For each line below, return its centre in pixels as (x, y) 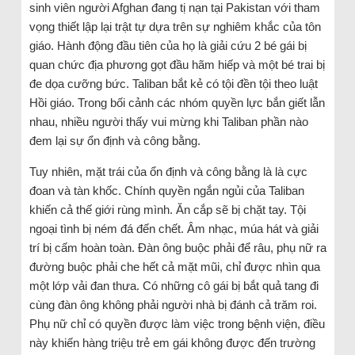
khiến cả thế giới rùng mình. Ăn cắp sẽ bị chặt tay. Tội (167, 209)
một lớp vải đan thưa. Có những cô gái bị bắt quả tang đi (174, 285)
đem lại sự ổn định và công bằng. (115, 140)
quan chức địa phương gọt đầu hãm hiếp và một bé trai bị (177, 64)
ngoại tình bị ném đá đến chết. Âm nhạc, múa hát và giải (174, 228)
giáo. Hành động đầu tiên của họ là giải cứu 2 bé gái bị (168, 45)
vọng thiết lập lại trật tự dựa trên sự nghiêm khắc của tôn (175, 26)
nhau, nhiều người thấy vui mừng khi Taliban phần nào (168, 121)
